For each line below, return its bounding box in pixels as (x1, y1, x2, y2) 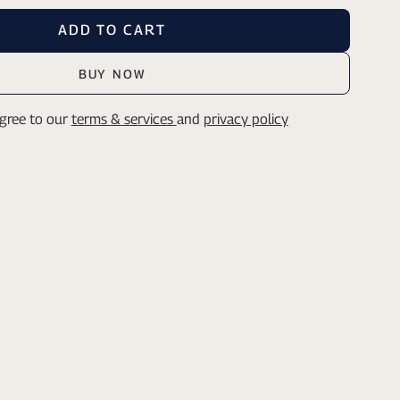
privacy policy (203, 111, 288, 128)
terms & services (71, 111, 177, 128)
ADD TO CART (57, 21, 166, 38)
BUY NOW (78, 65, 146, 81)
